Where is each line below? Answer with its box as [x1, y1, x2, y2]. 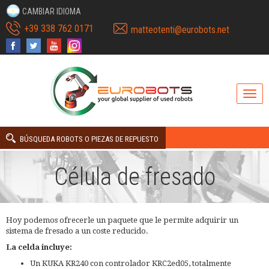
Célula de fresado [53, 162, 216, 191]
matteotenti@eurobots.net [131, 24, 229, 35]
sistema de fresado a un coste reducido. [6, 226, 148, 235]
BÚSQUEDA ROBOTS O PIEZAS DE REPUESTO [20, 134, 159, 144]
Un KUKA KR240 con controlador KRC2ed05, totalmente [30, 258, 231, 268]
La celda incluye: [6, 242, 72, 252]
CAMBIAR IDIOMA [22, 7, 81, 16]
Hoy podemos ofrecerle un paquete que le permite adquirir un [6, 215, 238, 225]
